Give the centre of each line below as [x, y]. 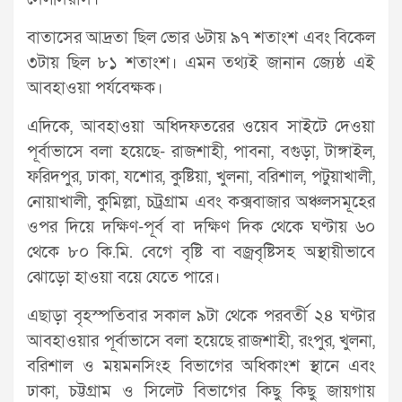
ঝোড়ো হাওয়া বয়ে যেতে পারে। [123, 277]
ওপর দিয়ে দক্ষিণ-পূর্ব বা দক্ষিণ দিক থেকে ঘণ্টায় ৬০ [201, 227]
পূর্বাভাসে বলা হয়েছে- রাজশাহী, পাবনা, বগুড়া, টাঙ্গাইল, [201, 152]
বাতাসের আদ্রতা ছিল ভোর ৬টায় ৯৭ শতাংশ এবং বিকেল [201, 38]
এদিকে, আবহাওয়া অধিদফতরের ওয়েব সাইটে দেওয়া [201, 127]
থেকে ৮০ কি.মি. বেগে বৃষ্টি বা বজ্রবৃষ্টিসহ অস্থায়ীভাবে [201, 252]
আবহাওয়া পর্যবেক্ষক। [95, 88]
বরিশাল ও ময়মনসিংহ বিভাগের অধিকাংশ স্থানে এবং [201, 366]
